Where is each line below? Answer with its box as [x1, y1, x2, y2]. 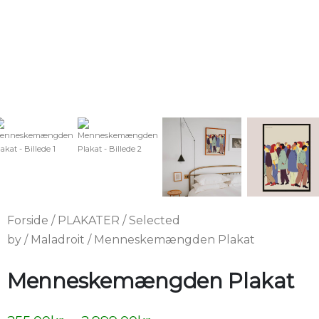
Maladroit [31, 233, 85, 247]
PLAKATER [58, 214, 120, 228]
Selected [129, 214, 180, 228]
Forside [7, 214, 48, 228]
